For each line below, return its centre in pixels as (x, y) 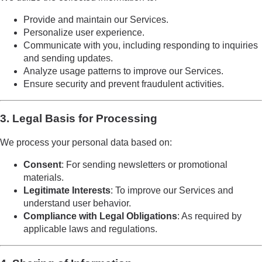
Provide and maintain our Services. (96, 20)
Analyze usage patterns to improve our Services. (123, 71)
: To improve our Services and (172, 190)
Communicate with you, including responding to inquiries (141, 46)
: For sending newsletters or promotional (144, 164)
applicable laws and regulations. (90, 229)
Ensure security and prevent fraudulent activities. (124, 84)
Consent (42, 164)
